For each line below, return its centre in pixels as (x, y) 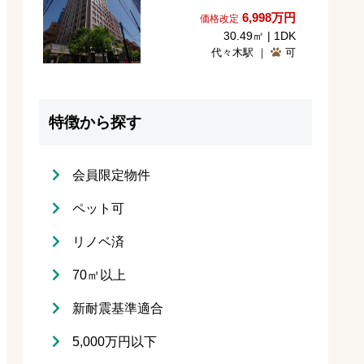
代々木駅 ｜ (241, 52)
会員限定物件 (111, 175)
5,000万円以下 (115, 341)
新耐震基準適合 (118, 308)
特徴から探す (95, 122)
